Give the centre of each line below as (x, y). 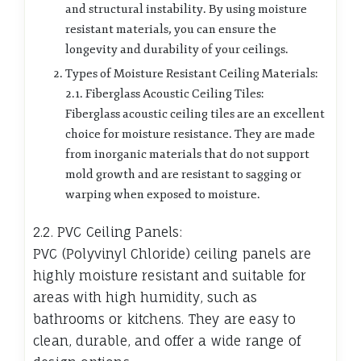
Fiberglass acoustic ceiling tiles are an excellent (195, 114)
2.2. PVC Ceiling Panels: (108, 232)
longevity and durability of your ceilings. (177, 50)
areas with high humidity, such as (145, 298)
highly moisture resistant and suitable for (170, 276)
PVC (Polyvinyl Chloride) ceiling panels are (172, 254)
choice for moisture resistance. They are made (190, 135)
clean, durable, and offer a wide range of (167, 341)
